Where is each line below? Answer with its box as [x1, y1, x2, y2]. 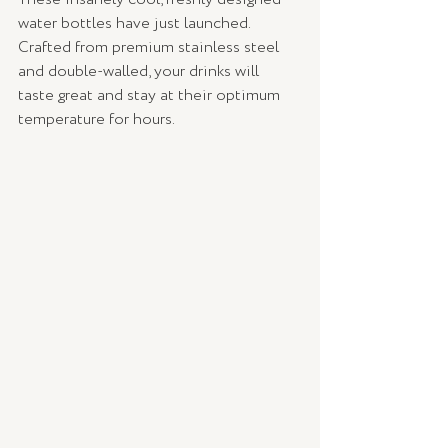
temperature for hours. [18, 108, 175, 132]
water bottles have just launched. [18, 12, 254, 36]
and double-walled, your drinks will [18, 60, 263, 84]
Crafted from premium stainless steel [18, 36, 283, 60]
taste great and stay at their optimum [18, 84, 284, 108]
